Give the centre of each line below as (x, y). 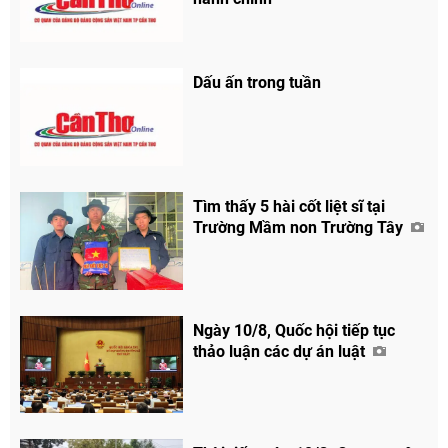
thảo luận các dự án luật (281, 351)
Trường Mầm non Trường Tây (300, 227)
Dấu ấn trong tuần (257, 82)
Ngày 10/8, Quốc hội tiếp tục (294, 330)
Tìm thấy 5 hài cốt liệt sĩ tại (289, 206)
